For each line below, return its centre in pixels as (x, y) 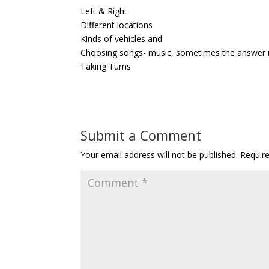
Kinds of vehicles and (122, 39)
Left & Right (104, 11)
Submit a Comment (141, 135)
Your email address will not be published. (159, 155)
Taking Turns (106, 66)
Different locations (117, 25)
